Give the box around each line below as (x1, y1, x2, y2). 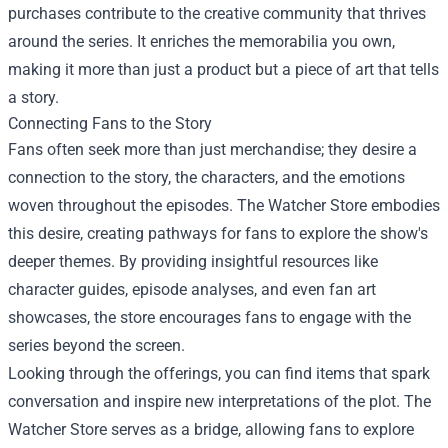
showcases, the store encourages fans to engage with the (8, 307, 411, 327)
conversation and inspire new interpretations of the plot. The (8, 391, 431, 411)
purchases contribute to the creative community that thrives (8, 3, 426, 23)
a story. (8, 87, 59, 107)
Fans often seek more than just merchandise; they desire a (8, 139, 417, 159)
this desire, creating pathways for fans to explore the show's (8, 223, 428, 243)
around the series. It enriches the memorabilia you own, (8, 31, 395, 51)
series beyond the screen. (8, 335, 185, 355)
